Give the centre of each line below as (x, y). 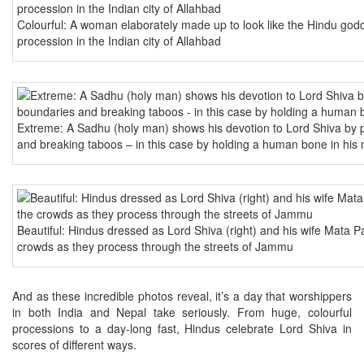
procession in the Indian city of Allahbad (119, 41)
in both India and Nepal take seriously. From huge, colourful (182, 312)
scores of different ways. (74, 344)
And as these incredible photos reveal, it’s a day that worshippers (182, 295)
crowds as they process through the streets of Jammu (155, 247)
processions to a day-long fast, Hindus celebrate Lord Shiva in (182, 328)
